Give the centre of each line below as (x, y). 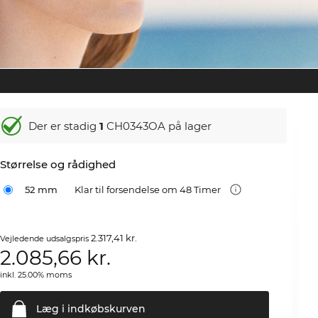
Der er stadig (64, 126)
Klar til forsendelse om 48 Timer (149, 190)
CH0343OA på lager (158, 126)
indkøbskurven (105, 309)
